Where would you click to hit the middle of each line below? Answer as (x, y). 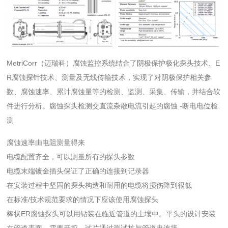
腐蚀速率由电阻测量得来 (46, 142)
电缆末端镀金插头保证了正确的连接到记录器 (78, 171)
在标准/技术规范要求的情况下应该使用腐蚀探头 (83, 199)
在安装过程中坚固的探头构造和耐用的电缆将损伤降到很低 (99, 185)
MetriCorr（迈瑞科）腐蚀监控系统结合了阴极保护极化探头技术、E (113, 63)
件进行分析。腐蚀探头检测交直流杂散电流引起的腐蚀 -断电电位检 (112, 106)
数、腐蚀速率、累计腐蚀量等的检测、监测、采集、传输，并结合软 (114, 91)
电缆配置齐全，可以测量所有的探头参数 (71, 156)
